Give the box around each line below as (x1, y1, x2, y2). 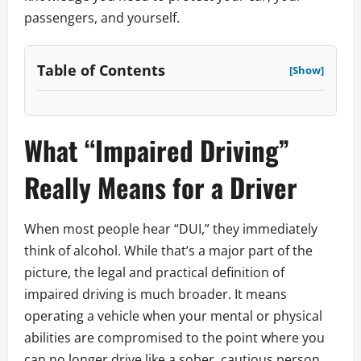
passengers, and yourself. (24, 9, 180, 27)
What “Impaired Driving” (24, 131, 289, 171)
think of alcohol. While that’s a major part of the (24, 242, 313, 260)
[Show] (289, 63, 324, 78)
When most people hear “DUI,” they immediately (24, 220, 317, 239)
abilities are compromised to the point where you (24, 329, 325, 347)
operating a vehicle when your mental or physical (24, 307, 322, 326)
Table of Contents (37, 60, 165, 81)
